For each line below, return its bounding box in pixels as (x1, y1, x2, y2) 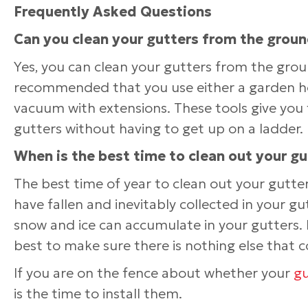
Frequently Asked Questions (14, 3, 212, 21)
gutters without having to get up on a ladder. (14, 120, 303, 137)
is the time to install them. (14, 285, 182, 302)
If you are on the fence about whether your (14, 264, 294, 282)
